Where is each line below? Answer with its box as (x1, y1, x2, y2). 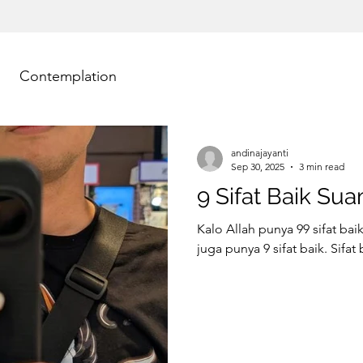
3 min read (299, 160, 344, 173)
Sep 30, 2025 (231, 160, 284, 173)
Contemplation (19, 66, 117, 85)
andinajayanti (231, 147, 288, 159)
